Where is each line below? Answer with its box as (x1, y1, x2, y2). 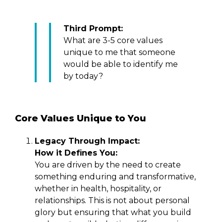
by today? (63, 71, 103, 81)
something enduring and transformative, (35, 171, 196, 181)
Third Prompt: (63, 23, 123, 33)
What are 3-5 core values (63, 35, 163, 45)
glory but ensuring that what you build (35, 207, 191, 217)
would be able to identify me (63, 59, 178, 69)
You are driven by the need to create (35, 160, 181, 169)
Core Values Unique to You (15, 112, 146, 124)
